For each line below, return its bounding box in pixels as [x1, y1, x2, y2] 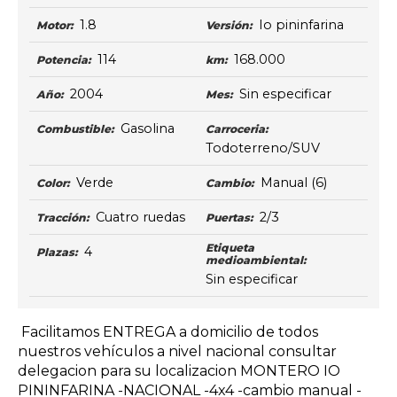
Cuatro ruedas [95, 209, 185, 226]
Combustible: [35, 122, 113, 136]
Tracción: [35, 211, 89, 225]
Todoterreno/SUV [206, 140, 320, 157]
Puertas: [206, 211, 253, 225]
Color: [35, 176, 69, 191]
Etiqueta [206, 241, 254, 255]
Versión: [206, 19, 252, 33]
